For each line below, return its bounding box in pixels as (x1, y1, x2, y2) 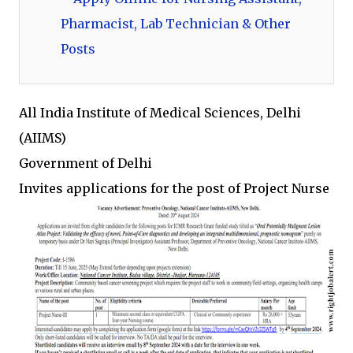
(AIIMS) (19, 129, 66, 146)
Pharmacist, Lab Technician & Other (61, 15, 291, 32)
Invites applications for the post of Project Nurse (19, 180, 329, 196)
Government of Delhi (19, 154, 152, 171)
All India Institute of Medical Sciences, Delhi (19, 104, 301, 121)
